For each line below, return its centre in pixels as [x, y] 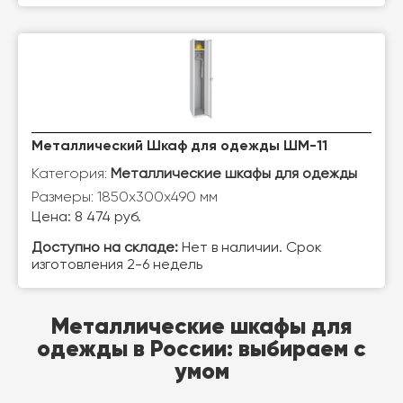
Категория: [71, 173]
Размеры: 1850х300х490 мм [125, 197]
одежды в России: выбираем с [201, 349]
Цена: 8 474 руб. [86, 218]
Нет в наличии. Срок [250, 248]
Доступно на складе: [105, 248]
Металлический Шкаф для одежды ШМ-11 [179, 147]
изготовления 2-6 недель [117, 265]
